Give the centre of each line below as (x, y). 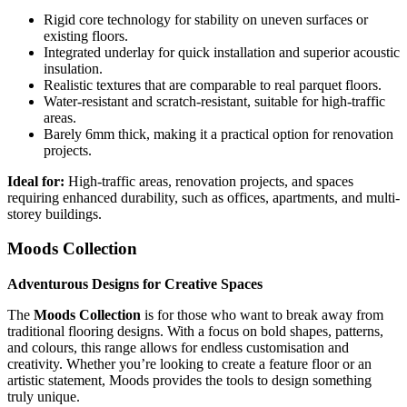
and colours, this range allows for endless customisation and (178, 348)
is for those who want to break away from (262, 315)
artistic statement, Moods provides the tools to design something (189, 381)
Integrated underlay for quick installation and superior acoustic (222, 52)
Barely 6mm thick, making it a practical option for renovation (218, 134)
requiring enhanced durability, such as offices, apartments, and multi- (203, 197)
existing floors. (86, 35)
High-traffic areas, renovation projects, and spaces (209, 181)
